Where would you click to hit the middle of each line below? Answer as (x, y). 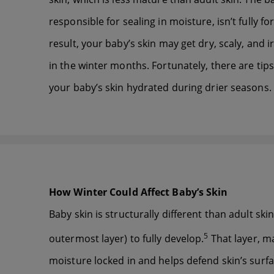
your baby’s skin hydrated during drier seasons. (160, 87)
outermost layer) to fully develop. (127, 239)
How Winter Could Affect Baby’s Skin (139, 192)
